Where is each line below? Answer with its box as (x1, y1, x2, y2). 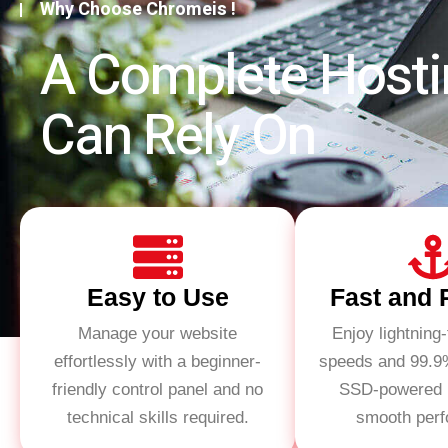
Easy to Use (86, 283, 229, 311)
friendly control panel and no (52, 380, 263, 399)
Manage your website (78, 324, 237, 343)
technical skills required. (66, 408, 249, 427)
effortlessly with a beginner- (54, 352, 261, 371)
